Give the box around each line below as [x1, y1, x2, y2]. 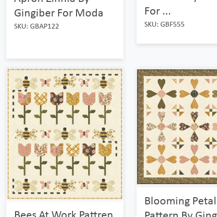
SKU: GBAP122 [14, 21, 60, 31]
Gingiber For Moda [14, 5, 104, 19]
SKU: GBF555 [144, 19, 185, 29]
